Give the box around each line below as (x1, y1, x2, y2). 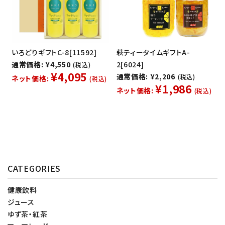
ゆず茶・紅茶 (8, 208, 48, 219)
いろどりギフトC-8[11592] (12, 47, 97, 57)
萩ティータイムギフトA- (116, 47, 190, 57)
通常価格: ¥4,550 (12, 59, 71, 69)
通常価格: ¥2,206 (116, 71, 175, 81)
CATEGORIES (8, 162, 61, 174)
